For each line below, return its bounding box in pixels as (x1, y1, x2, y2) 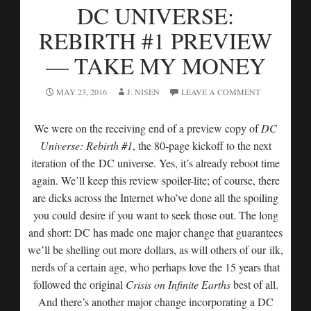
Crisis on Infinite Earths (125, 277, 230, 292)
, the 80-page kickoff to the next (132, 138, 271, 153)
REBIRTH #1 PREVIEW (39, 25, 272, 56)
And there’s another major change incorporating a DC (37, 294, 274, 309)
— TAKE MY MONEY (45, 50, 266, 81)
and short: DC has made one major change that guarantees (28, 225, 283, 239)
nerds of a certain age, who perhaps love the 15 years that (31, 260, 280, 274)
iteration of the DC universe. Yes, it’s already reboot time (31, 155, 280, 170)
